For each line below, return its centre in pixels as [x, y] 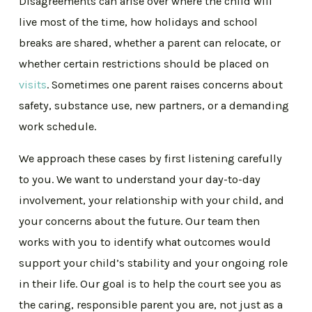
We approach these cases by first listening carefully [151, 158]
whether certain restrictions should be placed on [144, 63]
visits [33, 84]
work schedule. [59, 126]
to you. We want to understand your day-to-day [140, 179]
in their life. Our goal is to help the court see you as [150, 283]
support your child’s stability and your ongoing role [154, 263]
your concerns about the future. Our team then [140, 221]
